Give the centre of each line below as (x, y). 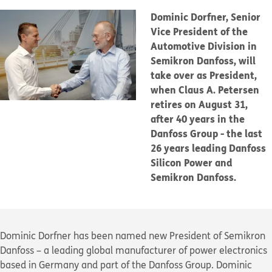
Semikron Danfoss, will (203, 60)
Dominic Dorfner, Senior (206, 17)
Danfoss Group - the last (206, 133)
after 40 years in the (198, 119)
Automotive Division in (204, 46)
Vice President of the (199, 31)
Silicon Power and (192, 162)
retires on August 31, (199, 104)
